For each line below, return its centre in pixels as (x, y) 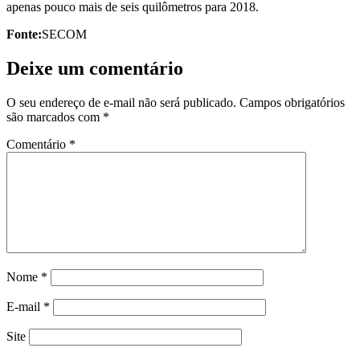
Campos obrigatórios (292, 102)
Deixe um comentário (95, 68)
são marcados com (55, 117)
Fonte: (24, 34)
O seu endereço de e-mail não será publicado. (121, 102)
